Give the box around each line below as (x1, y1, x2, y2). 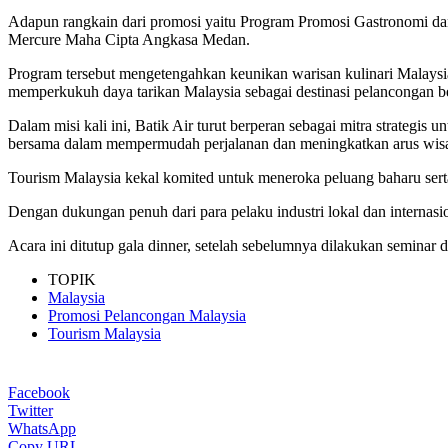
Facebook (8, 383, 70, 401)
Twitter (8, 401, 53, 419)
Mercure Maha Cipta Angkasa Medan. (8, 30, 250, 48)
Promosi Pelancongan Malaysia (48, 306, 246, 324)
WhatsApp (8, 419, 76, 437)
